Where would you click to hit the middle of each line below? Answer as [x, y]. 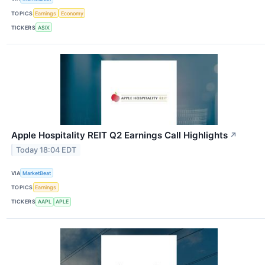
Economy [72, 13]
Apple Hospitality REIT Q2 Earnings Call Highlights [119, 135]
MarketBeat [37, 173]
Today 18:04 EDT [46, 150]
